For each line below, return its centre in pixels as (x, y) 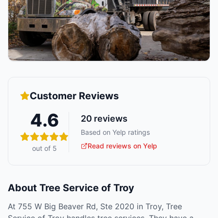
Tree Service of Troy (87, 188)
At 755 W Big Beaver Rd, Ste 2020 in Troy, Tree (95, 207)
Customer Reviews (74, 96)
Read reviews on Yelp (122, 145)
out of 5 (44, 148)
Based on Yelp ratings (115, 132)
